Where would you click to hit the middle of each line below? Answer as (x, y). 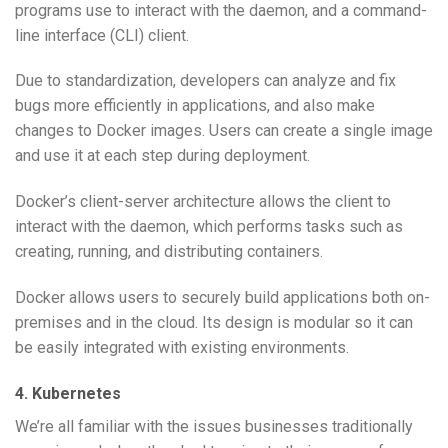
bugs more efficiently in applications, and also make (195, 106)
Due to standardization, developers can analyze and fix (205, 81)
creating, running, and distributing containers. (169, 252)
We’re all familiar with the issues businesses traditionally (214, 426)
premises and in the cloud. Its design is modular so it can (214, 322)
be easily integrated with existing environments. (182, 347)
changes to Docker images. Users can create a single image (224, 131)
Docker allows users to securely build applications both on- (222, 297)
